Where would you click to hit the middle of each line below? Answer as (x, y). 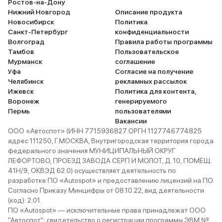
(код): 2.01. (25, 200)
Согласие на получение (154, 71)
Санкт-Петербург (38, 32)
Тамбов (21, 52)
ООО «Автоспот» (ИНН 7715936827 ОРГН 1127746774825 (105, 131)
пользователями (143, 111)
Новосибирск (31, 22)
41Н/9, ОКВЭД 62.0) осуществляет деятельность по (92, 170)
